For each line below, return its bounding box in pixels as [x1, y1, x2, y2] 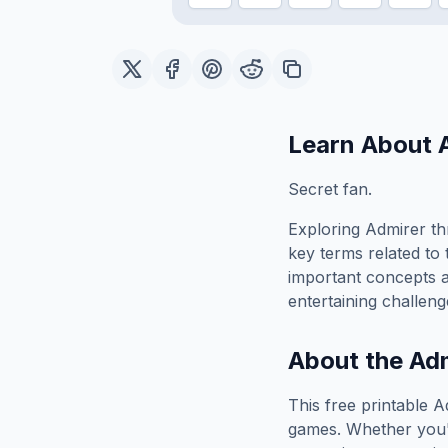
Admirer [365, 219, 426, 239]
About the [288, 346, 409, 375]
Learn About [288, 130, 438, 159]
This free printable [288, 395, 433, 415]
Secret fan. [288, 179, 372, 199]
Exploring [288, 219, 365, 239]
